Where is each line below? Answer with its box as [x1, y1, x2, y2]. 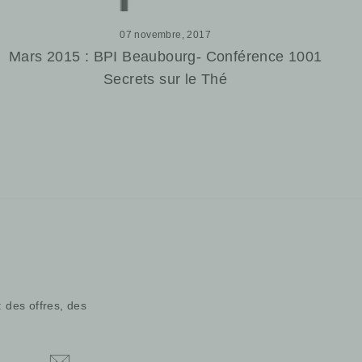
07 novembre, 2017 [120, 28, 212, 40]
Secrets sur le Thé [103, 70, 228, 87]
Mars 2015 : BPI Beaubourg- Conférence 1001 [8, 48, 322, 65]
